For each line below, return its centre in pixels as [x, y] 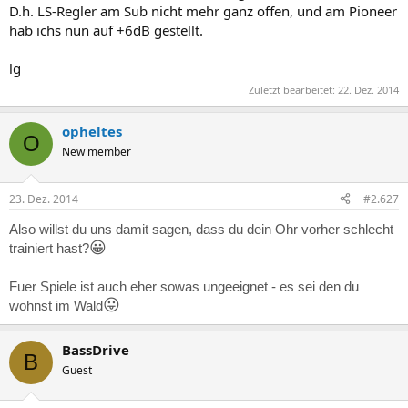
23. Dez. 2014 [44, 199]
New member [97, 152]
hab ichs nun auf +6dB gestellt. [106, 30]
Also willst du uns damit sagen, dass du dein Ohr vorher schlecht [201, 229]
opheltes [92, 131]
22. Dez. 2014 [368, 90]
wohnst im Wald [56, 305]
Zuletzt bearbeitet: [293, 90]
